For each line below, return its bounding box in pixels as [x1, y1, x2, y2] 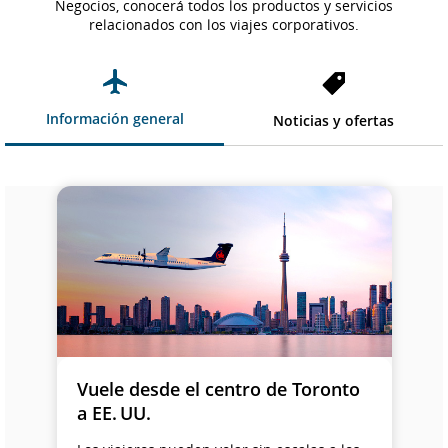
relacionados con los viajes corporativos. [89, 15, 359, 34]
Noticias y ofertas [273, 110, 394, 130]
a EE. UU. [76, 401, 151, 426]
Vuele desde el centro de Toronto [76, 377, 360, 402]
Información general [45, 109, 184, 128]
